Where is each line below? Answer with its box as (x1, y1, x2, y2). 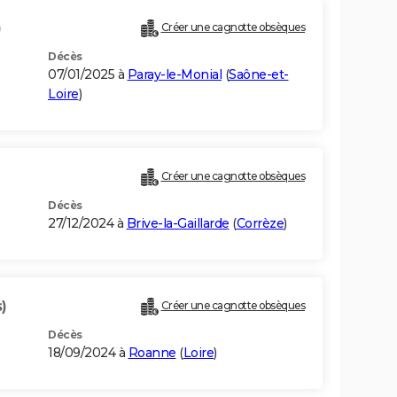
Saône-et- (229, 66, 289, 83)
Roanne (128, 345, 176, 362)
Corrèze (236, 215, 284, 232)
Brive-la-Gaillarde (126, 215, 230, 232)
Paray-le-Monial (127, 66, 222, 83)
